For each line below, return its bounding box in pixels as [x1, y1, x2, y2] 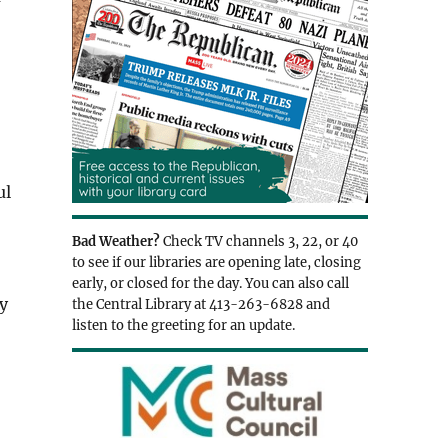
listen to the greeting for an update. [71, 316, 295, 334]
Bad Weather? [71, 232, 160, 250]
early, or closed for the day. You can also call [71, 274, 349, 292]
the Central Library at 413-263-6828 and [71, 295, 330, 313]
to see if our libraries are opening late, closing [71, 253, 361, 271]
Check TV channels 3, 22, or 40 [159, 232, 358, 250]
